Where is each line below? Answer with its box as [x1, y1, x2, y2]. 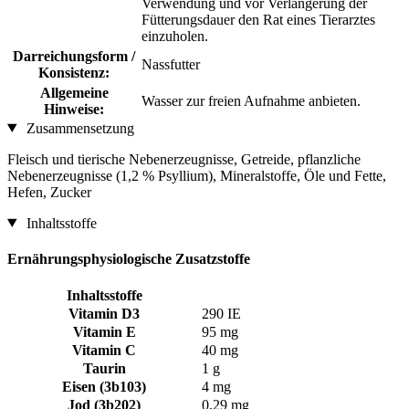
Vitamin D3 [68, 306, 140, 322]
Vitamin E [72, 324, 136, 341]
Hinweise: [44, 100, 104, 117]
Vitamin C [72, 342, 136, 359]
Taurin [82, 361, 126, 377]
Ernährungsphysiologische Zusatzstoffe [7, 250, 250, 267]
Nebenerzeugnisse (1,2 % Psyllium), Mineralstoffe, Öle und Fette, [7, 167, 386, 184]
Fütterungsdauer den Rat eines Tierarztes [142, 11, 375, 27]
